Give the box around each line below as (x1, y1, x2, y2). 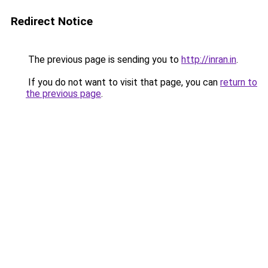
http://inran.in (181, 54, 236, 65)
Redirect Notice (11, 14, 93, 28)
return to (220, 77, 257, 88)
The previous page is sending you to (26, 54, 181, 65)
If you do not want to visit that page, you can (26, 77, 220, 88)
